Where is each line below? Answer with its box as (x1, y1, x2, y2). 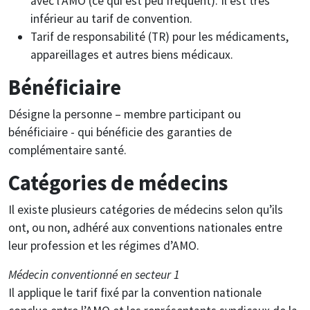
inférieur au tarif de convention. (30, 10, 192, 26)
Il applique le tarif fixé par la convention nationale (8, 284, 262, 300)
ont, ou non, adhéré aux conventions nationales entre (8, 219, 282, 235)
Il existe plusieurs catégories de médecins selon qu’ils (8, 201, 283, 217)
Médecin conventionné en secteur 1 (8, 266, 179, 282)
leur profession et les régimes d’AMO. (8, 237, 199, 253)
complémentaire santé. (8, 142, 127, 158)
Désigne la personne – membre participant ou (8, 106, 241, 122)
